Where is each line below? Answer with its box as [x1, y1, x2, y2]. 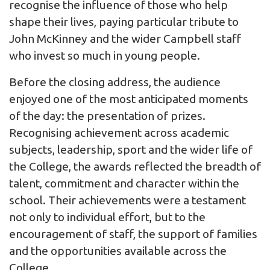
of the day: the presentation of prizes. [9, 109, 206, 123]
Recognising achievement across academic [9, 126, 229, 140]
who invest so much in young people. [9, 49, 200, 63]
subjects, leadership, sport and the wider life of [9, 143, 253, 157]
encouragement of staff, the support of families [9, 227, 257, 241]
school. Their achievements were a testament [9, 193, 246, 207]
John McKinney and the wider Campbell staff [9, 32, 241, 46]
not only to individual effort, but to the [9, 210, 206, 224]
